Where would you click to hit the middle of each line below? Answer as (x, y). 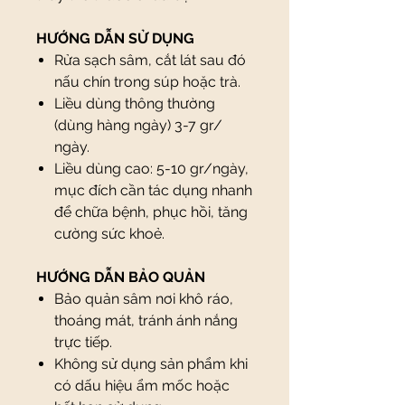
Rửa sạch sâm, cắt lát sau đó (150, 60)
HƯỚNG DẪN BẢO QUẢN (121, 277)
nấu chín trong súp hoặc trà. (147, 82)
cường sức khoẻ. (109, 234)
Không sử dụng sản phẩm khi (151, 364)
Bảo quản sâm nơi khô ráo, (144, 299)
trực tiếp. (83, 342)
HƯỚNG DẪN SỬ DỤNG (115, 38)
